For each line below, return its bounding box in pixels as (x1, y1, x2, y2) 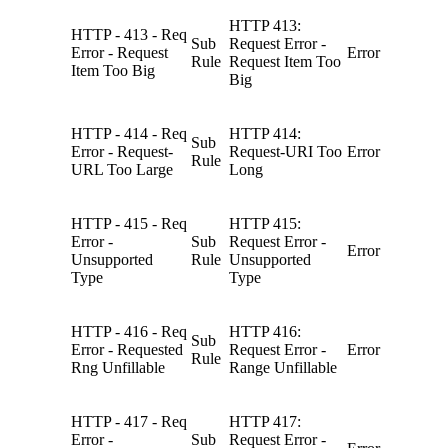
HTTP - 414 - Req (71, 124, 187, 142)
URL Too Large (71, 160, 173, 178)
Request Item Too (229, 52, 341, 70)
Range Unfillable (229, 358, 337, 376)
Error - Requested (71, 340, 183, 358)
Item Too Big (71, 61, 155, 79)
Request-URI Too (229, 142, 342, 160)
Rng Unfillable (71, 358, 165, 376)
